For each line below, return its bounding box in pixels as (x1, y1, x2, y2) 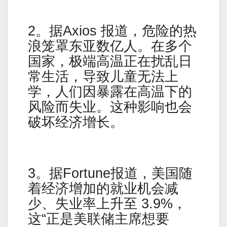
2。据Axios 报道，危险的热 (28, 23, 197, 39)
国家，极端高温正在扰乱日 (28, 53, 192, 69)
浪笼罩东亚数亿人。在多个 (28, 38, 192, 54)
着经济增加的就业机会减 (28, 181, 178, 197)
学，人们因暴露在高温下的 (28, 84, 192, 99)
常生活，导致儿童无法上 (28, 68, 178, 84)
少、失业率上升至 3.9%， (28, 196, 186, 212)
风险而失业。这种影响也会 (28, 99, 192, 115)
